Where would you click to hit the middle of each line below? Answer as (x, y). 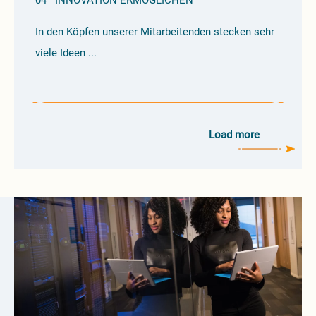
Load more (234, 135)
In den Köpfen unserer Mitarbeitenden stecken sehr (155, 32)
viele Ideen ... (66, 53)
